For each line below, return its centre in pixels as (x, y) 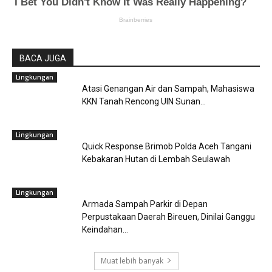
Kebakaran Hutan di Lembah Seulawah (156, 159)
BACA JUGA (43, 58)
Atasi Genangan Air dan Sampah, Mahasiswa (168, 88)
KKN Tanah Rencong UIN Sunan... (144, 101)
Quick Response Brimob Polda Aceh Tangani (167, 146)
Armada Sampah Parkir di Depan (145, 204)
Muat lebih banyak (132, 260)
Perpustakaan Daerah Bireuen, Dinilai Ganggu (168, 216)
